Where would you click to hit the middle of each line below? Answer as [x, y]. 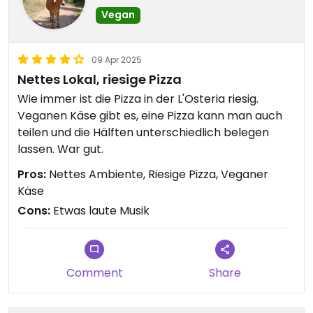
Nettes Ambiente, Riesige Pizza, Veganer [157, 174]
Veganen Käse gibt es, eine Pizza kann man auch [150, 116]
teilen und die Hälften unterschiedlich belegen [143, 132]
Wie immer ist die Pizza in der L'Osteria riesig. [138, 99]
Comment [94, 273]
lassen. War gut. [60, 149]
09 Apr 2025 [117, 60]
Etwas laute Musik [100, 211]
